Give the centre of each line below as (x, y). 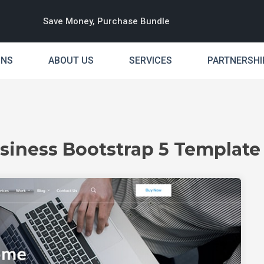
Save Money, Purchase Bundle (106, 21)
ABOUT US (71, 60)
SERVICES (151, 60)
